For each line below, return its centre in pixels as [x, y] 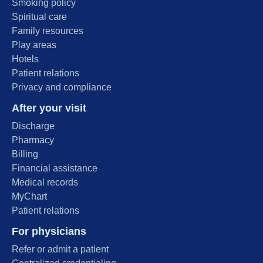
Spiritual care [39, 17]
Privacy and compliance [62, 87]
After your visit [49, 108]
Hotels [25, 59]
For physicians [49, 232]
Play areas [34, 45]
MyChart [29, 197]
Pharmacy [33, 140]
